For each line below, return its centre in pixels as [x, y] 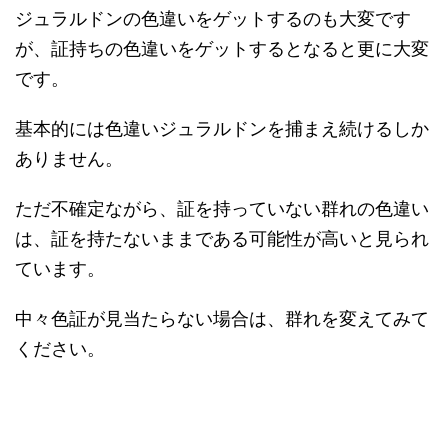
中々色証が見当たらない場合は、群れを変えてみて [222, 318]
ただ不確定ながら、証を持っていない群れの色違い [222, 208]
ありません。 [69, 158]
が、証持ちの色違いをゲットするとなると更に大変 [222, 48]
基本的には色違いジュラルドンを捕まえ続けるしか [222, 128]
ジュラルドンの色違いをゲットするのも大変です [213, 18]
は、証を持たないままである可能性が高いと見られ [222, 238]
